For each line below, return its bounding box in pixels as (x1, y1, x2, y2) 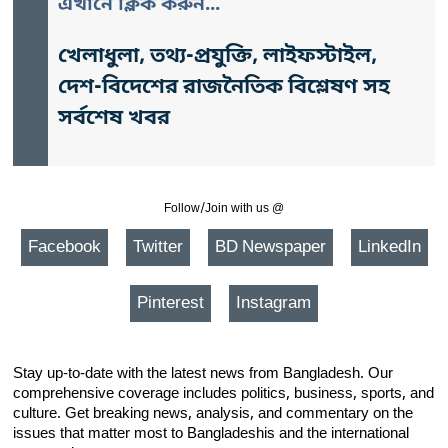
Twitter (132, 236, 183, 260)
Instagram (236, 292, 311, 316)
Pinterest (137, 292, 204, 316)
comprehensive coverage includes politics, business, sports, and (13, 384, 434, 405)
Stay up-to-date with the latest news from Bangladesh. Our (13, 364, 393, 385)
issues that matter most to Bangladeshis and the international (13, 424, 409, 445)
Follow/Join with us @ (164, 201, 284, 218)
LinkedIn (357, 236, 421, 260)
